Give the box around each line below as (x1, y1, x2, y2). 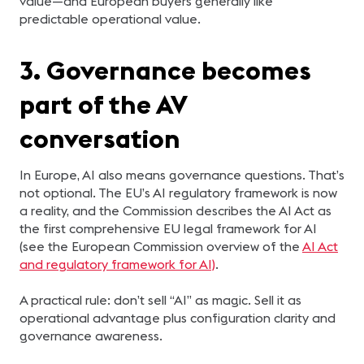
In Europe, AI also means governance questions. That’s (19, 167, 344, 183)
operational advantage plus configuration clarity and (19, 310, 336, 326)
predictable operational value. (19, 11, 201, 27)
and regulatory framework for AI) (19, 256, 215, 272)
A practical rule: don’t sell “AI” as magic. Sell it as (19, 292, 301, 308)
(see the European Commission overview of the (19, 238, 302, 254)
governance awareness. (19, 327, 162, 344)
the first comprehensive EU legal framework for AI (19, 220, 317, 236)
